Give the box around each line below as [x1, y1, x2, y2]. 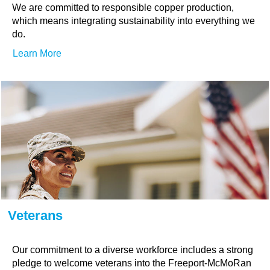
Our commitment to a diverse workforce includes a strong [12, 245, 253, 255]
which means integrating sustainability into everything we [12, 16, 255, 26]
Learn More [13, 48, 61, 58]
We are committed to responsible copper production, [12, 2, 234, 13]
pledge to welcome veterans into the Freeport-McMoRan [12, 258, 251, 268]
